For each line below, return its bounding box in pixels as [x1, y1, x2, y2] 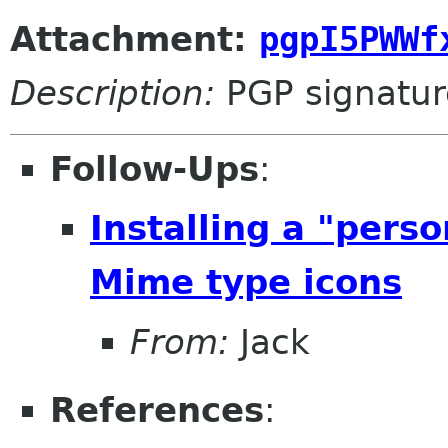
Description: [10, 72, 215, 113]
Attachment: [10, 18, 259, 59]
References [50, 389, 264, 430]
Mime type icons [90, 262, 402, 303]
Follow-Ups [50, 148, 259, 189]
